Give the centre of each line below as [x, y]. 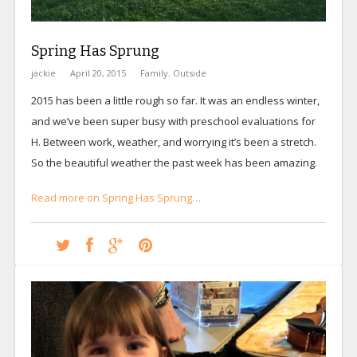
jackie [43, 73]
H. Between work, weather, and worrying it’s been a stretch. [173, 141]
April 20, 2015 [98, 73]
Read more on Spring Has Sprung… [116, 197]
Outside [189, 73]
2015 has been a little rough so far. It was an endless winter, [175, 100]
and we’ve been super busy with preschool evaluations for [173, 121]
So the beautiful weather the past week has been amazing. [174, 162]
